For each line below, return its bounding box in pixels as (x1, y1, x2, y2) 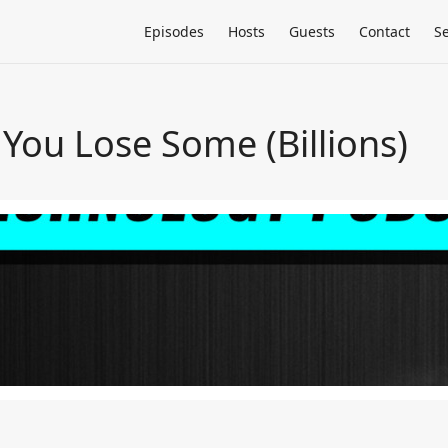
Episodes (144, 22, 204, 41)
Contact (359, 22, 410, 41)
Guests (289, 22, 335, 41)
